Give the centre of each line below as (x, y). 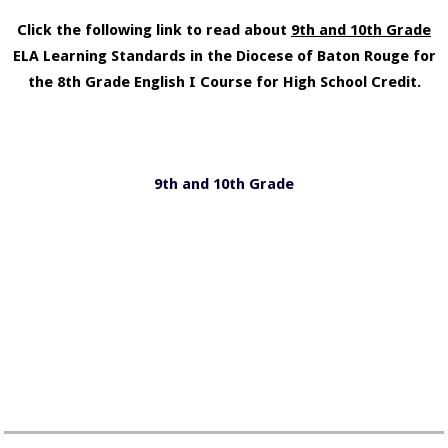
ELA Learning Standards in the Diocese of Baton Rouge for (224, 56)
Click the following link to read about (154, 30)
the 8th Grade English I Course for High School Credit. (224, 82)
